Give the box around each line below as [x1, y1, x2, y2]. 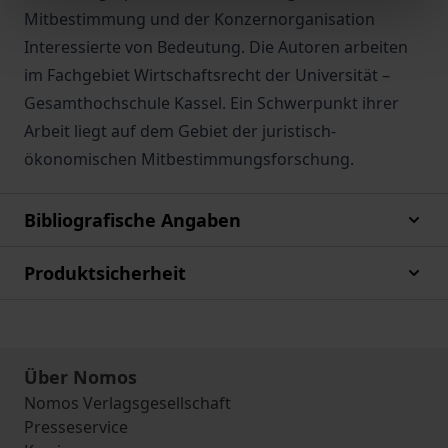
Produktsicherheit [24, 261, 186, 285]
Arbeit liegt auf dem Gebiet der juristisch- [24, 120, 336, 142]
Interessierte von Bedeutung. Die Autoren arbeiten [24, 36, 408, 58]
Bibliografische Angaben [24, 208, 241, 232]
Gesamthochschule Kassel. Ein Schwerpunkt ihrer [24, 92, 399, 114]
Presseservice [24, 416, 128, 438]
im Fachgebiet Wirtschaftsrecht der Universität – [24, 64, 390, 86]
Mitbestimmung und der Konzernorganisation [24, 8, 375, 30]
